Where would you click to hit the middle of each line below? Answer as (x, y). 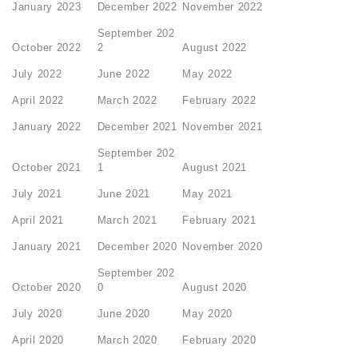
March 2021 (127, 221)
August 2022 (215, 48)
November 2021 (223, 127)
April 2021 (38, 221)
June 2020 (124, 314)
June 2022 (124, 74)
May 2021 (208, 194)
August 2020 (215, 288)
